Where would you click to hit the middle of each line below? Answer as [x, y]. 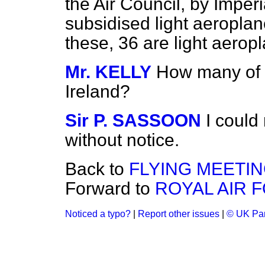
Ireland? [98, 91]
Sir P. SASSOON [133, 120]
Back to [97, 169]
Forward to [110, 188]
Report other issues [179, 214]
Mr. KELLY [108, 72]
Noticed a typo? [98, 214]
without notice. [122, 140]
